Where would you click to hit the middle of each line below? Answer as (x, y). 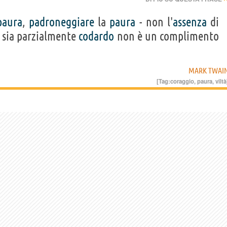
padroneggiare (62, 22)
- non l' (154, 22)
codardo (97, 36)
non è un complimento (167, 36)
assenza (190, 22)
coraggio (182, 81)
